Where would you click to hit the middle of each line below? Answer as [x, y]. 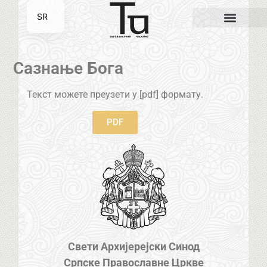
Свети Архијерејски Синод [133, 246]
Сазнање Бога [69, 69]
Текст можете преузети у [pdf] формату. [115, 95]
